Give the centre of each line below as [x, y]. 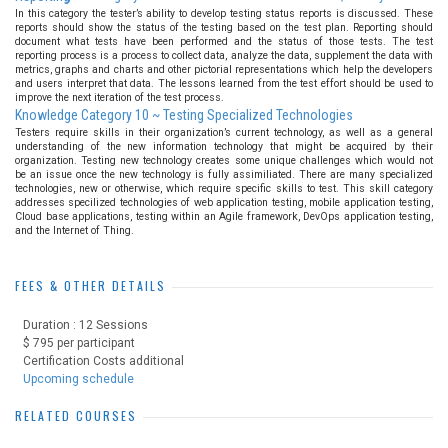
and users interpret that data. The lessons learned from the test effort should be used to [224, 83]
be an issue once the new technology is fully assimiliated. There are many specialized [224, 174]
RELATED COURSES [76, 415]
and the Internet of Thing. [74, 230]
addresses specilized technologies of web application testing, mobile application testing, [224, 202]
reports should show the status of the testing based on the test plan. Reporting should [224, 27]
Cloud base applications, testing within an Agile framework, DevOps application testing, [224, 216]
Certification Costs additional [104, 361]
